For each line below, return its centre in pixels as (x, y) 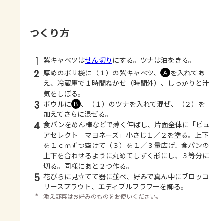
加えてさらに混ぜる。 (78, 114)
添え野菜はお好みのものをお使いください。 (103, 196)
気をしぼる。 (64, 93)
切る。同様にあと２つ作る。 (88, 166)
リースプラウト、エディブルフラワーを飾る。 (115, 187)
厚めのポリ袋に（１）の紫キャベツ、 (102, 73)
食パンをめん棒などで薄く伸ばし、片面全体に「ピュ (127, 125)
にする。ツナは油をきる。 (154, 60)
